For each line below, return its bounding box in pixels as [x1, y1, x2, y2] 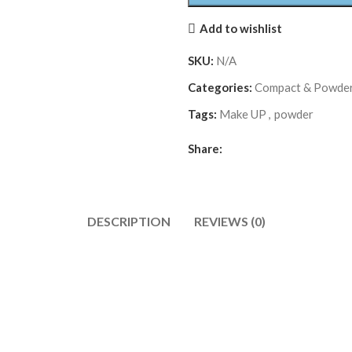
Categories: [188, 79, 252, 94]
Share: [188, 141, 222, 156]
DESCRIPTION [86, 213, 170, 229]
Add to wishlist [199, 21, 282, 35]
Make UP [219, 106, 266, 121]
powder [274, 106, 313, 121]
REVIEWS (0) [193, 213, 266, 229]
